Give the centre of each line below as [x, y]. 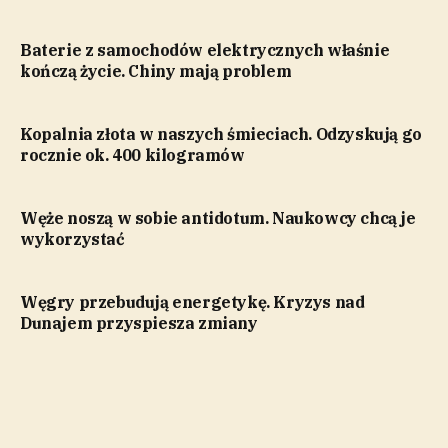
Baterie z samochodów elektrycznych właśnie [205, 50]
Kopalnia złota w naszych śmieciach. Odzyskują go [221, 134]
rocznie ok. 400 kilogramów [132, 155]
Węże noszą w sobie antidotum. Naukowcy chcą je [218, 218]
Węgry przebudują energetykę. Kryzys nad [192, 302]
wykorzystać [72, 239]
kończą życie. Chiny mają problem [156, 71]
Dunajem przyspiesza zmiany [139, 323]
